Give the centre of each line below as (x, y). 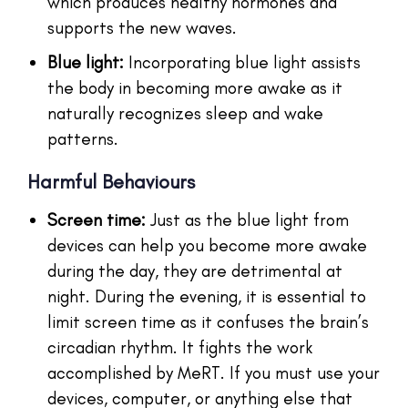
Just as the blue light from (247, 219)
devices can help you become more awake (207, 245)
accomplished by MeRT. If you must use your (214, 372)
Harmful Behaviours (111, 181)
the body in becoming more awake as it (195, 87)
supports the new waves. (142, 27)
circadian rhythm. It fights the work (180, 347)
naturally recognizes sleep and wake (185, 113)
